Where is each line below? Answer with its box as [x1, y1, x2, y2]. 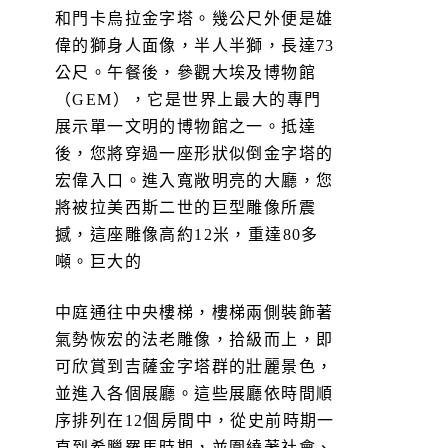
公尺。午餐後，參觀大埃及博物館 [55, 61, 316, 83]
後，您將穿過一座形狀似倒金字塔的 [55, 142, 334, 164]
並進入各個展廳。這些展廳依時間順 [55, 382, 334, 404]
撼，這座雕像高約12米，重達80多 [55, 223, 319, 245]
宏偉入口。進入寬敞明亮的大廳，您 [55, 169, 334, 191]
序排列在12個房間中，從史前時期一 [55, 409, 335, 431]
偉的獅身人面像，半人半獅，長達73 [55, 34, 335, 56]
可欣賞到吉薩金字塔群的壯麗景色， [55, 355, 334, 377]
